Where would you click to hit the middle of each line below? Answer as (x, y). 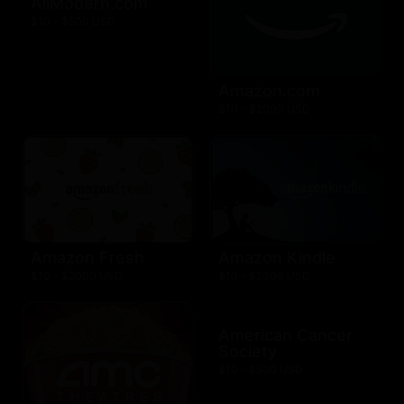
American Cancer (285, 335)
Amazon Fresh (87, 258)
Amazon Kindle (277, 258)
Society (248, 352)
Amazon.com (269, 91)
